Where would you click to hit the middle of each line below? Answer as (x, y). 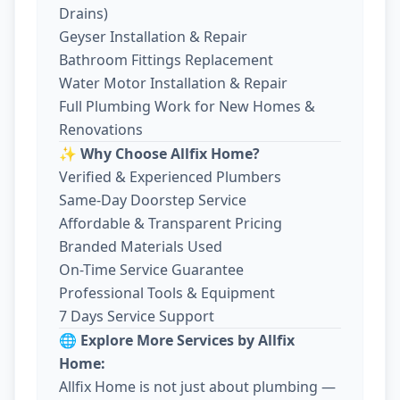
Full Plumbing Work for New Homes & (187, 106)
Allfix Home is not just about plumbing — (197, 386)
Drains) (83, 13)
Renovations (101, 129)
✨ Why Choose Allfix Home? (159, 153)
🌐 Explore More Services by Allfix (177, 340)
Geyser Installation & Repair (153, 36)
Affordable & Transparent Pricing (171, 223)
